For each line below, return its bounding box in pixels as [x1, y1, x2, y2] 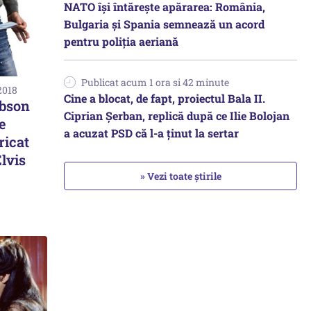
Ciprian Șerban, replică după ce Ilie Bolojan [64, 108, 289, 123]
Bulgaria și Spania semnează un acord [64, 17, 264, 31]
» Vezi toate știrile [140, 169, 221, 183]
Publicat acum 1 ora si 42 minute [81, 76, 229, 89]
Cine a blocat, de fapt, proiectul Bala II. [64, 91, 265, 106]
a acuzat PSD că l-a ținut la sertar [64, 126, 239, 140]
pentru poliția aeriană [64, 34, 178, 49]
